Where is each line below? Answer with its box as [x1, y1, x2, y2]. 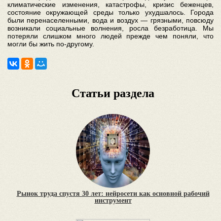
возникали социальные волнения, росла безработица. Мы [7, 24, 214, 33]
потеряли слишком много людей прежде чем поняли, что [7, 32, 214, 40]
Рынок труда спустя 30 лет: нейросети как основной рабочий [16, 190, 210, 198]
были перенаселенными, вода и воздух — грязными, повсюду [7, 16, 214, 25]
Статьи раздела [72, 87, 154, 100]
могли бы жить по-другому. [7, 40, 94, 48]
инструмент [94, 197, 132, 205]
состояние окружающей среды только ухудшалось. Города [7, 8, 214, 17]
